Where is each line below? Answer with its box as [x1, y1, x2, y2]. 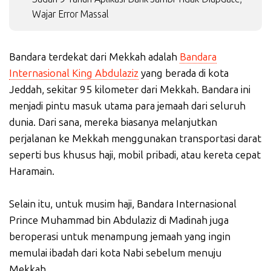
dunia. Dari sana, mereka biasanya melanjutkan [9, 116, 217, 129]
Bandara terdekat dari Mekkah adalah [9, 51, 180, 64]
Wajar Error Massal [32, 8, 109, 21]
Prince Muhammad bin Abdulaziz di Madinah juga [9, 214, 229, 227]
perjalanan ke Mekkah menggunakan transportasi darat [9, 132, 261, 145]
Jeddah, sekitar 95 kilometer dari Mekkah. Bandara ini [9, 83, 250, 96]
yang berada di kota [139, 67, 229, 80]
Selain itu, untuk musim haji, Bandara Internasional [9, 198, 237, 211]
